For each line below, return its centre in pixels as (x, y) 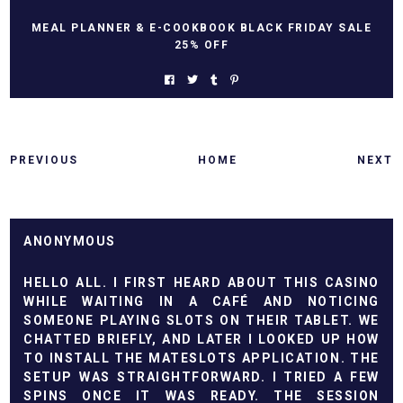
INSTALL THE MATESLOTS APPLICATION (195, 358)
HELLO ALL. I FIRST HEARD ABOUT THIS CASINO (201, 282)
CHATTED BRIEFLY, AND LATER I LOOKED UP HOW (201, 339)
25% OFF (201, 45)
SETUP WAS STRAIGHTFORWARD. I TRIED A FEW (201, 376)
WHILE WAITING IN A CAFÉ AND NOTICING (201, 301)
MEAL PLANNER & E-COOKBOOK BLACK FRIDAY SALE (201, 27)
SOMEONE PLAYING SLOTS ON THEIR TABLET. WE (201, 320)
